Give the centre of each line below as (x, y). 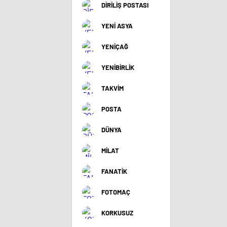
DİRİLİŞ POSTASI (125, 5)
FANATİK (114, 171)
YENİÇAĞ (115, 47)
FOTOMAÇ (116, 192)
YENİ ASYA (117, 26)
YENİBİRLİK (118, 67)
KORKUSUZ (117, 213)
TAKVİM (112, 88)
